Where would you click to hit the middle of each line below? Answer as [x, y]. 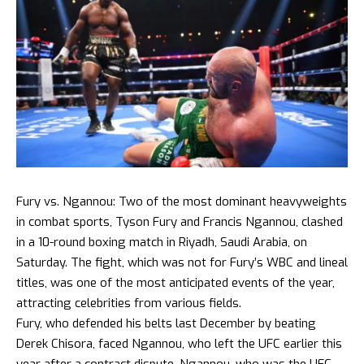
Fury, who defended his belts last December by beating [166, 323]
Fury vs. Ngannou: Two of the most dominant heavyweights [182, 201]
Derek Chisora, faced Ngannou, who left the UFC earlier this [179, 343]
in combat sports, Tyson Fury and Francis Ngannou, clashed [180, 221]
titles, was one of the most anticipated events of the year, [175, 282]
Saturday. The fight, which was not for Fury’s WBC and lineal [182, 262]
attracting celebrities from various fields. [129, 303]
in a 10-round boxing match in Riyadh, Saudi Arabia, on [162, 242]
